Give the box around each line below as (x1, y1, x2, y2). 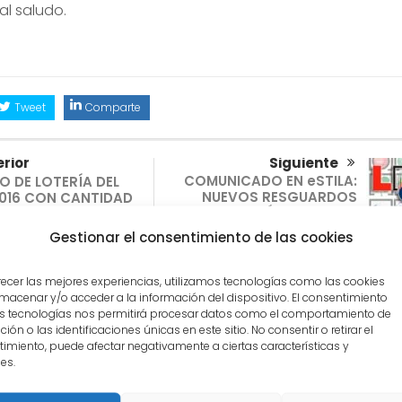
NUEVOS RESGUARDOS (201, 187, 357, 206)
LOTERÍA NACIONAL (223, 203, 357, 223)
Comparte (84, 99, 141, 115)
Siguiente (268, 153, 338, 172)
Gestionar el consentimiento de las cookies (48, 227, 354, 247)
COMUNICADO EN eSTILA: (183, 170, 357, 190)
